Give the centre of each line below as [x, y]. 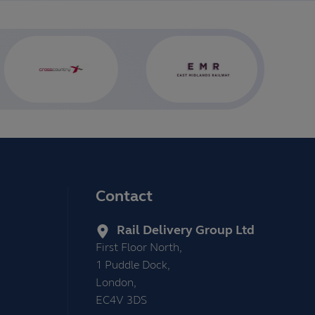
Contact [124, 198]
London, [116, 284]
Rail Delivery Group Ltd [186, 231]
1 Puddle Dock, [133, 266]
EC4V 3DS [121, 301]
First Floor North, [139, 249]
